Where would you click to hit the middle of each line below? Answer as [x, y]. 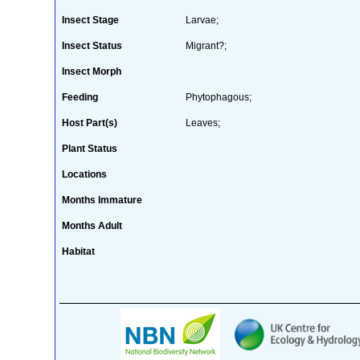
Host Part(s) [89, 123]
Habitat [78, 251]
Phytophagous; [218, 97]
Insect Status [92, 45]
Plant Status [89, 148]
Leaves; [202, 123]
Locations [84, 174]
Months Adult [92, 225]
